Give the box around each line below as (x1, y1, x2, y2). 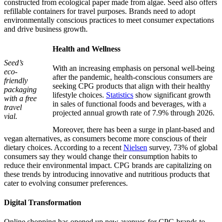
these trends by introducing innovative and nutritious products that (4, 169, 210, 178)
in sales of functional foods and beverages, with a (53, 99, 206, 108)
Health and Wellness (53, 44, 122, 53)
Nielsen (123, 143, 147, 152)
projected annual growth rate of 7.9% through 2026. (53, 108, 217, 117)
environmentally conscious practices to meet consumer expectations (4, 16, 214, 25)
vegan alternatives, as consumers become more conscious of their (4, 134, 207, 143)
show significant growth (133, 90, 211, 99)
